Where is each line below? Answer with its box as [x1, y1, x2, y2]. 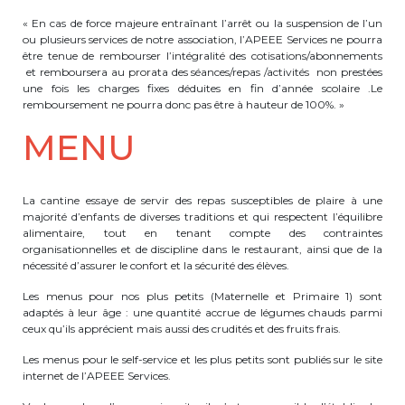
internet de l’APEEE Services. [23, 369, 171, 382]
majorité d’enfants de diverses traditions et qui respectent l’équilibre [23, 210, 382, 223]
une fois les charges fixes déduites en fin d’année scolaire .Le [23, 81, 382, 95]
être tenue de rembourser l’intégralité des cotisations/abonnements [23, 49, 382, 62]
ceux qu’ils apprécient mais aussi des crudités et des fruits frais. [23, 322, 341, 335]
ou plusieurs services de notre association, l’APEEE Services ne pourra [23, 33, 382, 46]
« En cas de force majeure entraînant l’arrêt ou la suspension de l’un [23, 16, 382, 30]
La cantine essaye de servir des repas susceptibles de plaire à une [23, 193, 382, 207]
